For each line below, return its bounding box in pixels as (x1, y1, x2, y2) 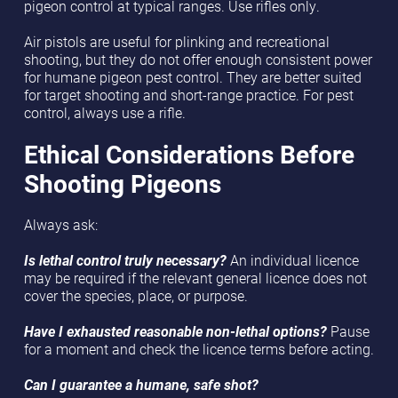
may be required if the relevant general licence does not (23, 268, 367, 287)
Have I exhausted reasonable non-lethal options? (23, 322, 327, 340)
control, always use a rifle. (23, 103, 186, 122)
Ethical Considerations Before (23, 136, 354, 171)
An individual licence (226, 251, 359, 269)
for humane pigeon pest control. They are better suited (23, 68, 362, 86)
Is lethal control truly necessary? (23, 251, 227, 269)
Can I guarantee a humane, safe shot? (23, 375, 259, 394)
